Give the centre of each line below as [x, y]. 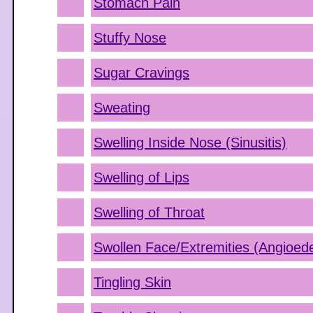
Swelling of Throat [149, 212]
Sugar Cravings [141, 73]
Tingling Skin [132, 282]
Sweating [122, 108]
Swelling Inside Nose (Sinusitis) [190, 143]
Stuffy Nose [130, 38]
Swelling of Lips [141, 177]
